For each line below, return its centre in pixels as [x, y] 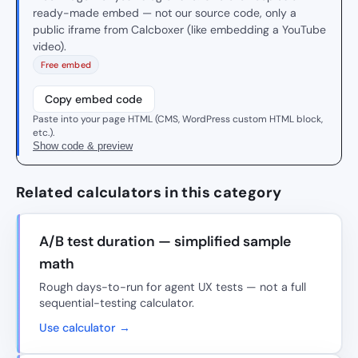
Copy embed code [94, 99]
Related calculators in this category [149, 193]
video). [50, 47]
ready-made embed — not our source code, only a [165, 13]
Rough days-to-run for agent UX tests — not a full [173, 287]
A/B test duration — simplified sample [165, 241]
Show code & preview [83, 146]
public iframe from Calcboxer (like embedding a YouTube [179, 30]
